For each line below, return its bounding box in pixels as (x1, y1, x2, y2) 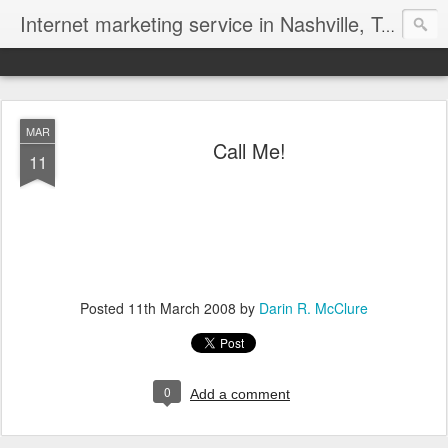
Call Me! (212, 136, 286, 165)
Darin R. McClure (259, 298, 368, 318)
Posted (80, 298, 128, 318)
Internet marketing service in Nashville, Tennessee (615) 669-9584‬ (381, 16, 395, 36)
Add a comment (190, 386, 290, 402)
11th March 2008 (128, 298, 236, 318)
